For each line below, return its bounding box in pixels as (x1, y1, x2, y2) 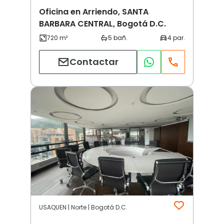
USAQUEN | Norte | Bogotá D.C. (39, 203, 127, 212)
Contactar (69, 55, 118, 68)
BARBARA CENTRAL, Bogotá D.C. (39, 17, 166, 29)
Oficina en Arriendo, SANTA (39, 5, 148, 17)
